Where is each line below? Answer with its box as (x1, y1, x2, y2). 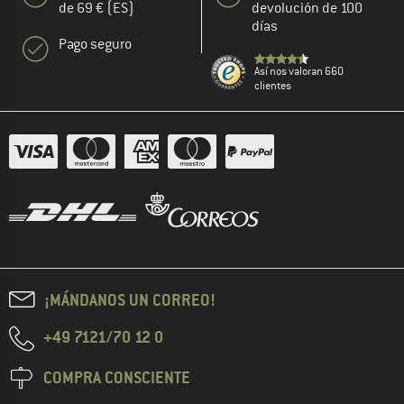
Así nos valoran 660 (254, 64, 344, 79)
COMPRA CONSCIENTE (43, 367, 190, 389)
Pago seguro (59, 35, 132, 54)
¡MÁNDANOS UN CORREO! (44, 289, 216, 311)
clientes (254, 78, 291, 94)
